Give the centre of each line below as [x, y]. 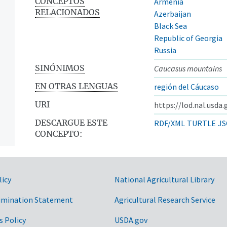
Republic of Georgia [188, 38]
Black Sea [171, 26]
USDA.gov [131, 220]
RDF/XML [169, 123]
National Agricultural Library [164, 179]
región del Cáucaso [186, 86]
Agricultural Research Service [165, 199]
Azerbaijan [173, 13]
